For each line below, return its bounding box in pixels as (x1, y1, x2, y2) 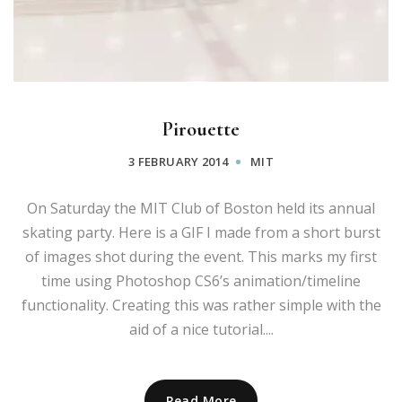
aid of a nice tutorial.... (128, 319, 274, 340)
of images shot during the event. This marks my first (25, 247, 377, 267)
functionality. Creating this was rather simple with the (21, 295, 381, 316)
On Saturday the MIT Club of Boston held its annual (27, 198, 375, 219)
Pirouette (162, 118, 240, 142)
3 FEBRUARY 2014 (127, 153, 229, 170)
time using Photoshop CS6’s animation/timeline (41, 271, 361, 292)
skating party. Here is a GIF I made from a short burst (22, 223, 380, 243)
